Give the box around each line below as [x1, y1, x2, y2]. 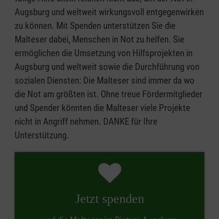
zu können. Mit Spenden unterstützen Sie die [15, 20, 175, 31]
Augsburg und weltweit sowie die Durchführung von [15, 61, 199, 72]
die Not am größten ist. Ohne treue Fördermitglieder [15, 88, 202, 100]
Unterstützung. [15, 130, 69, 141]
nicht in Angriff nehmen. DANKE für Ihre [15, 116, 157, 127]
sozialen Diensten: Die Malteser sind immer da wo [15, 75, 195, 86]
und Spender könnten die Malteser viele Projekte [15, 102, 190, 113]
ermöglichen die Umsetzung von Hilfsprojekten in [15, 47, 193, 59]
